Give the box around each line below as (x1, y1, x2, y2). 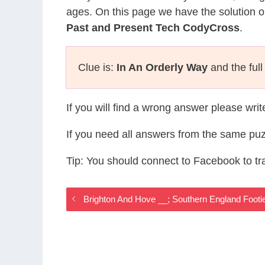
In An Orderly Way (117, 62, 208, 73)
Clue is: (78, 62, 117, 73)
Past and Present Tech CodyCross (66, 22, 240, 34)
